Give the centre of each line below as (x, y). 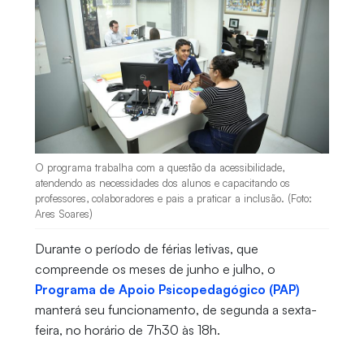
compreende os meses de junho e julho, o (155, 269)
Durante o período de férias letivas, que (146, 249)
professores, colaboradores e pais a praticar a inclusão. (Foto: (173, 199)
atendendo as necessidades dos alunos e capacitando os (162, 183)
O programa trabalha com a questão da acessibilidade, (159, 168)
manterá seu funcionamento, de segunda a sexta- (175, 310)
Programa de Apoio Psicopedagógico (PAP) (167, 290)
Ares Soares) (63, 214)
